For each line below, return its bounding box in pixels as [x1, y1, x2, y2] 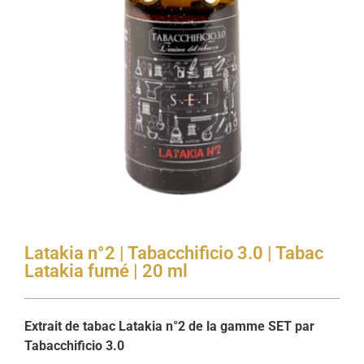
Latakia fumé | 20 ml [24, 261, 188, 281]
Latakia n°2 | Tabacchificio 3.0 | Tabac [24, 243, 323, 263]
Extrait [24, 318, 65, 334]
